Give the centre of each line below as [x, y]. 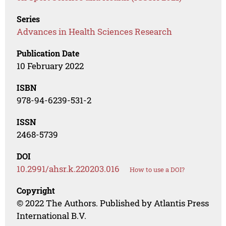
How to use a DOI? [157, 170]
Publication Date [48, 53]
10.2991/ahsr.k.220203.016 [68, 169]
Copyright [36, 191]
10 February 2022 [50, 66]
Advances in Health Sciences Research [95, 32]
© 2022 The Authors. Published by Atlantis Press [113, 203]
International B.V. [52, 216]
